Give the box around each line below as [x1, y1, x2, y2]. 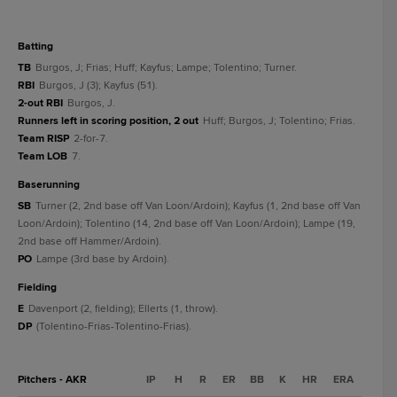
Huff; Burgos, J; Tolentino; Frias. [203, 114, 355, 128]
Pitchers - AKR [18, 373, 87, 386]
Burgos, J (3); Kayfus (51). [39, 79, 158, 92]
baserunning [25, 178, 80, 191]
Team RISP [18, 132, 69, 145]
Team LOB [18, 150, 67, 163]
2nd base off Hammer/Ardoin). [18, 235, 161, 248]
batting [25, 40, 53, 53]
